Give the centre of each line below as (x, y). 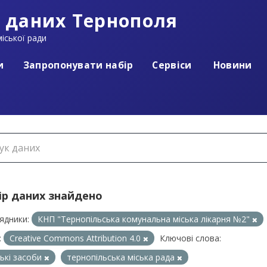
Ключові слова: (190, 238)
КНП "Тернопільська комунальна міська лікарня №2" (145, 219)
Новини (231, 65)
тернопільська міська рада (122, 257)
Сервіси (172, 65)
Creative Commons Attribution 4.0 (76, 238)
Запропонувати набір (78, 65)
